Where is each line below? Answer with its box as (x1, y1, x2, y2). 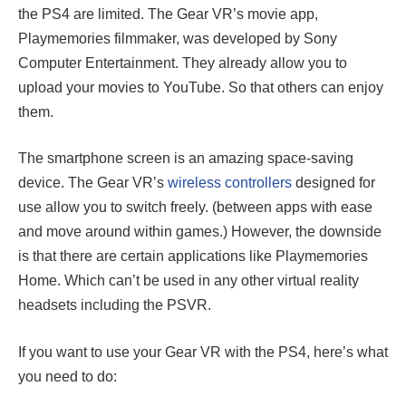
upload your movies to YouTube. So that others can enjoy (18, 79, 383, 95)
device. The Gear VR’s (18, 175, 164, 191)
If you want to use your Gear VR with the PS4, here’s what (18, 343, 388, 360)
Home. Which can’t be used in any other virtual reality (18, 273, 359, 289)
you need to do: (18, 368, 117, 384)
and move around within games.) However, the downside (18, 224, 382, 240)
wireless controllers (164, 175, 292, 191)
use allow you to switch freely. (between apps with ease (18, 199, 372, 216)
